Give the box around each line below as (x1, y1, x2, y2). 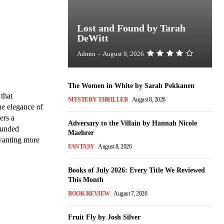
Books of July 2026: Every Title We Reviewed (68, 166, 205, 174)
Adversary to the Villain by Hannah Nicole (68, 119, 197, 127)
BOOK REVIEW (68, 190, 110, 197)
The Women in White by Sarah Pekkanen (68, 82, 194, 90)
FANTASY (68, 143, 94, 150)
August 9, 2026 (102, 49, 144, 57)
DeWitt (77, 32, 108, 43)
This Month (68, 176, 103, 184)
